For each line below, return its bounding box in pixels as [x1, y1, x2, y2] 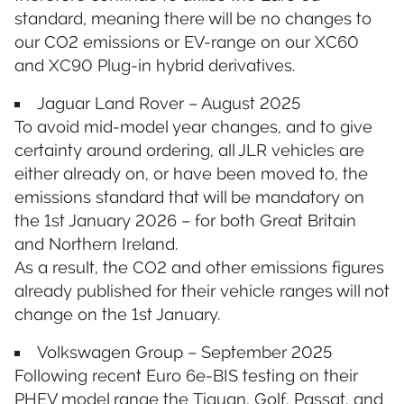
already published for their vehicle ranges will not [14, 280, 390, 300]
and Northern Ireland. [14, 234, 178, 253]
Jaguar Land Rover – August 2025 [37, 93, 301, 113]
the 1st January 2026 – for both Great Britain [14, 210, 356, 230]
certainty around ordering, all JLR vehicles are [14, 140, 364, 160]
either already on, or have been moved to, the [14, 163, 368, 183]
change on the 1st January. [14, 304, 220, 324]
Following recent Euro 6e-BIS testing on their [14, 365, 358, 385]
